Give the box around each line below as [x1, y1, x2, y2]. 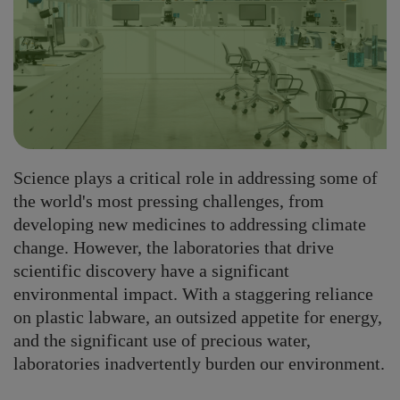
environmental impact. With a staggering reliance [13, 284, 373, 304]
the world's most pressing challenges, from [13, 191, 324, 212]
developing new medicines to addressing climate [13, 214, 366, 235]
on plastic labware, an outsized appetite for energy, [13, 307, 382, 328]
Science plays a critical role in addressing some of [13, 168, 378, 188]
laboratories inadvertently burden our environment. [13, 354, 385, 374]
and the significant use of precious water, [13, 330, 311, 351]
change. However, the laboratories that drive [13, 237, 334, 258]
